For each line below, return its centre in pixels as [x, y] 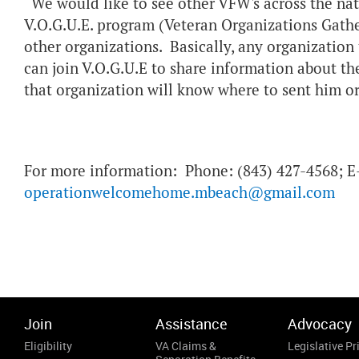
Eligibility [48, 346]
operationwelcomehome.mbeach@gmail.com [179, 193]
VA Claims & [186, 346]
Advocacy [319, 324]
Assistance [192, 324]
